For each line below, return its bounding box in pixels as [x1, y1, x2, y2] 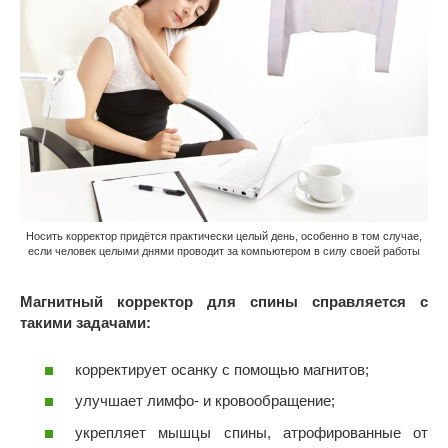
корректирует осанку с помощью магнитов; [75, 360, 369, 378]
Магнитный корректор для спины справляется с [20, 293, 428, 311]
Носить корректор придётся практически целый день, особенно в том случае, [26, 230, 422, 243]
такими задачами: [20, 314, 151, 332]
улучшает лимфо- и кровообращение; [75, 392, 335, 410]
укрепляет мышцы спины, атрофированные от [75, 423, 428, 441]
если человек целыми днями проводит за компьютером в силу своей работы [28, 245, 420, 258]
